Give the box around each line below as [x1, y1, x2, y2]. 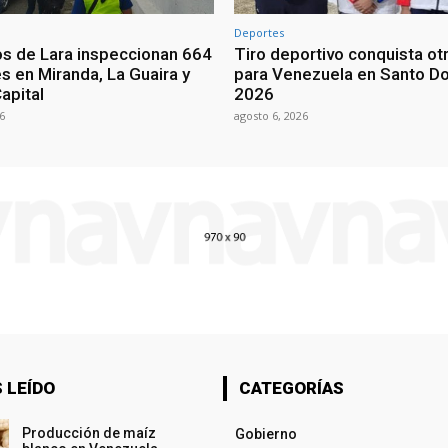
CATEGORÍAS [238, 378, 344, 399]
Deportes [234, 25, 284, 41]
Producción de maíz [21, 425, 156, 442]
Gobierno [234, 426, 297, 443]
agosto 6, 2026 [234, 108, 308, 124]
